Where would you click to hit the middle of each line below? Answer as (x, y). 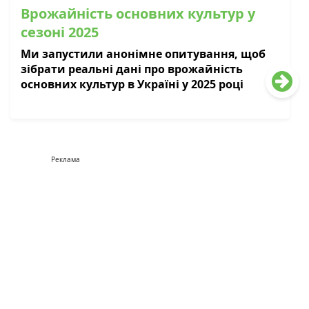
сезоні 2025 (60, 32)
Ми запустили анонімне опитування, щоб (143, 53)
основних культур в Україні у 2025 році (132, 84)
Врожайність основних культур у (138, 13)
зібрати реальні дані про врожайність (132, 69)
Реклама (66, 159)
